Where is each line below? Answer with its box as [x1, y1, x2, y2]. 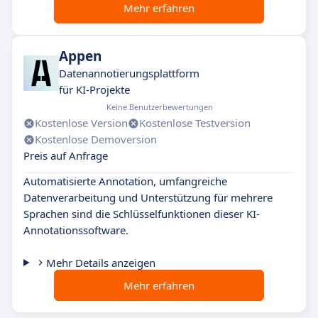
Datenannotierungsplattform [59, 66, 199, 80]
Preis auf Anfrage [23, 148, 108, 163]
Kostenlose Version [35, 116, 128, 130]
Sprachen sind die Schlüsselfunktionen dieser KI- [23, 207, 260, 221]
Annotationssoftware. [23, 223, 128, 237]
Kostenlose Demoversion [35, 132, 157, 146]
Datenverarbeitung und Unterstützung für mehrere [23, 190, 273, 204]
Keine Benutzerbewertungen [106, 102, 213, 112]
